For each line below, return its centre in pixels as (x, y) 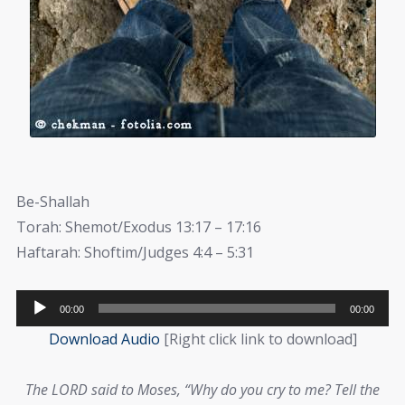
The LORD (57, 390)
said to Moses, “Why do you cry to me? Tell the (235, 390)
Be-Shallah (53, 201)
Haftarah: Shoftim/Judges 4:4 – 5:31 (135, 252)
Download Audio (104, 339)
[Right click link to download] (258, 339)
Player (37, 327)
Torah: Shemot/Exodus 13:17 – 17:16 (139, 226)
